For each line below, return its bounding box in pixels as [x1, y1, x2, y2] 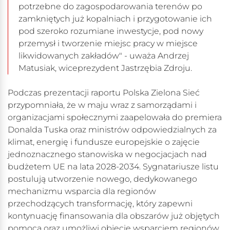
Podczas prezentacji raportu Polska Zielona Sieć [8, 88, 200, 98]
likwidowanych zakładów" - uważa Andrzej [18, 51, 189, 61]
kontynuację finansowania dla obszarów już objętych [8, 211, 220, 221]
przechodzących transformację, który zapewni [8, 199, 193, 209]
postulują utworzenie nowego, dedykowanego [8, 174, 197, 184]
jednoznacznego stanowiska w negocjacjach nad [8, 149, 207, 160]
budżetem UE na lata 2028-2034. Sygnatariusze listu [8, 162, 219, 172]
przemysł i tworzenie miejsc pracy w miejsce [18, 39, 198, 49]
